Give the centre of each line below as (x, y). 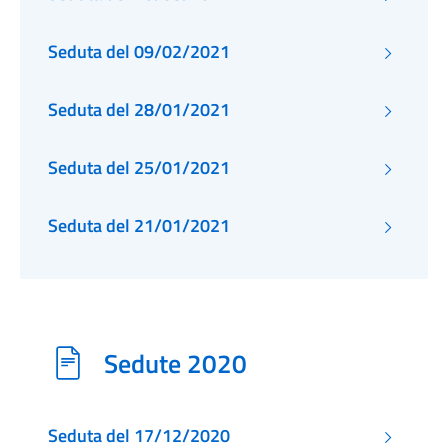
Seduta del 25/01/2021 (139, 167)
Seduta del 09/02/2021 (139, 51)
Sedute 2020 (175, 363)
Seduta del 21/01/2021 (139, 225)
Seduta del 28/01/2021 (139, 109)
